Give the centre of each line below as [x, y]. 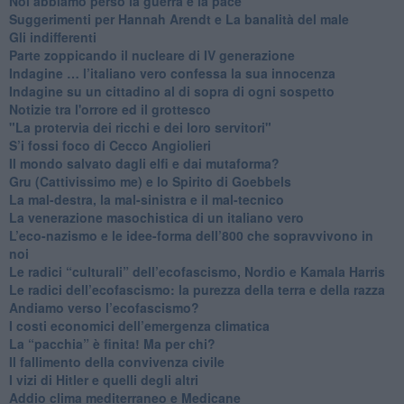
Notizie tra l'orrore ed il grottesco [110, 109]
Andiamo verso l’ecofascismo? [104, 307]
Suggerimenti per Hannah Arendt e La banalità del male [179, 18]
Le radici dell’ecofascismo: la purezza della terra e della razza [197, 289]
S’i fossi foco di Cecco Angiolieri [110, 145]
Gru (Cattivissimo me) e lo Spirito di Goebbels [150, 181]
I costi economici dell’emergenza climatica [139, 325]
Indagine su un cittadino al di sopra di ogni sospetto [171, 91]
